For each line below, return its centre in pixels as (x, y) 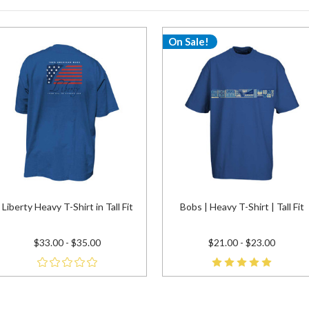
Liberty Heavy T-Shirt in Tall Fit (67, 207)
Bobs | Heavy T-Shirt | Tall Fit (242, 207)
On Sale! (188, 41)
